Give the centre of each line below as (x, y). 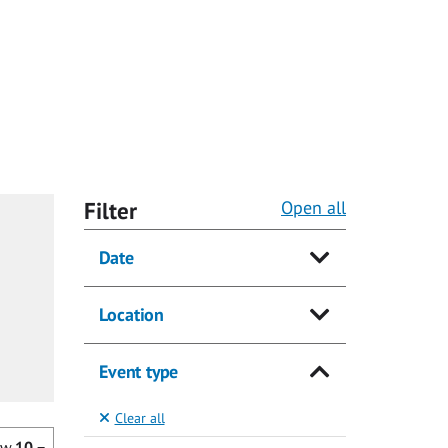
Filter (110, 211)
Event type (138, 371)
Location (130, 315)
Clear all (139, 418)
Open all (313, 208)
